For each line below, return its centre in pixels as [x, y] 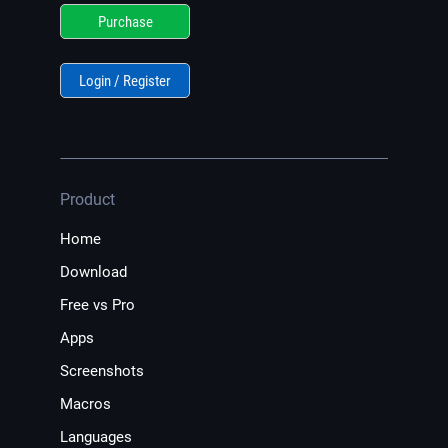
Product [87, 200]
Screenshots [102, 371]
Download [93, 272]
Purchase [125, 22]
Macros [85, 404]
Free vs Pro [97, 305]
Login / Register [125, 81]
